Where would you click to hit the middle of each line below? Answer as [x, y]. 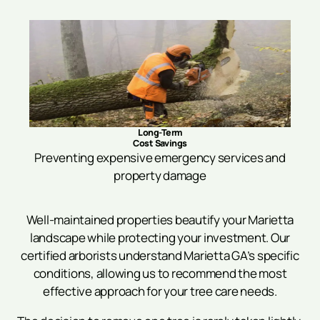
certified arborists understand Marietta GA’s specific [160, 255]
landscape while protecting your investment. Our [160, 237]
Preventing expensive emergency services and [160, 157]
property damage [160, 175]
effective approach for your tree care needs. [160, 291]
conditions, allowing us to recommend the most [160, 273]
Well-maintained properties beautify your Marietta [160, 219]
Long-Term [160, 132]
